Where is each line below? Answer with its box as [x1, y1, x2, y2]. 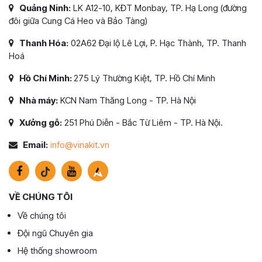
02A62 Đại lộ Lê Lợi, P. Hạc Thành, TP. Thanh [68, 37, 246, 49]
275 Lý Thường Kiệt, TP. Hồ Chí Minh [74, 72, 215, 84]
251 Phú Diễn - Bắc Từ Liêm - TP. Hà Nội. [62, 116, 223, 128]
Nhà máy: [19, 94, 58, 106]
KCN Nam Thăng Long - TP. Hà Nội [58, 94, 196, 106]
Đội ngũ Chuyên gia [18, 227, 93, 239]
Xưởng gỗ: [19, 116, 62, 128]
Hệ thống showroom [18, 244, 97, 256]
